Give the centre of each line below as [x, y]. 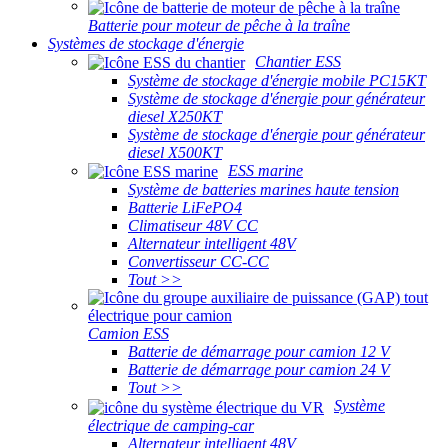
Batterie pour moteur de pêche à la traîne [219, 25]
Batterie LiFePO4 [185, 208]
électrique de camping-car [171, 425]
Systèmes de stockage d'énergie [146, 43]
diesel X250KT [175, 116]
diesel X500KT [175, 152]
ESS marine [265, 170]
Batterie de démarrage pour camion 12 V [259, 352]
